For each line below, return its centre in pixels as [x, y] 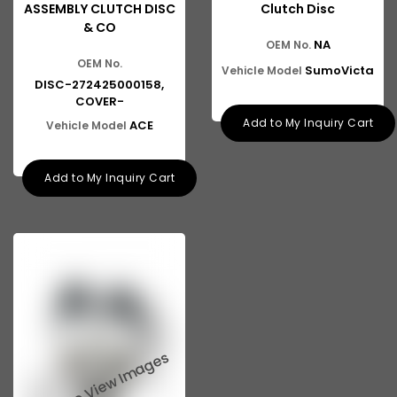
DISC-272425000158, [99, 85]
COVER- [99, 101]
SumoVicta [339, 70]
